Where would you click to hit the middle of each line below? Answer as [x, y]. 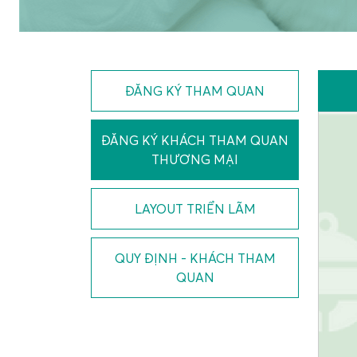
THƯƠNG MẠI [195, 159]
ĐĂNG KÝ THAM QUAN [195, 91]
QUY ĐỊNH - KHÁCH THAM [195, 258]
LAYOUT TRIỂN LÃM [195, 209]
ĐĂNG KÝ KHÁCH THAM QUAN [195, 140]
